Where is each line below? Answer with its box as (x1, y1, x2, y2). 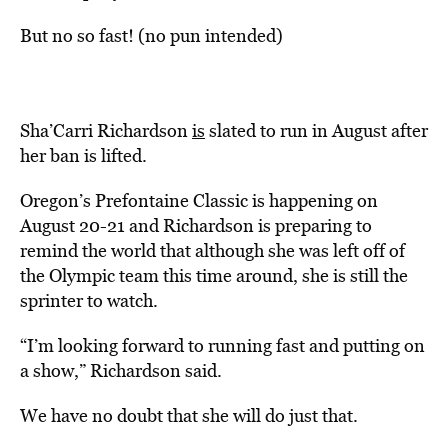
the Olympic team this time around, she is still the (20, 263, 408, 288)
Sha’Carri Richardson (20, 118, 192, 143)
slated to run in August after (205, 118, 428, 143)
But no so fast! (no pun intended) (20, 23, 283, 48)
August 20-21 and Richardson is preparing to (20, 213, 372, 238)
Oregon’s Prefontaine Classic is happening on (20, 188, 378, 213)
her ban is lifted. (20, 143, 151, 168)
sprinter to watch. (20, 288, 162, 313)
